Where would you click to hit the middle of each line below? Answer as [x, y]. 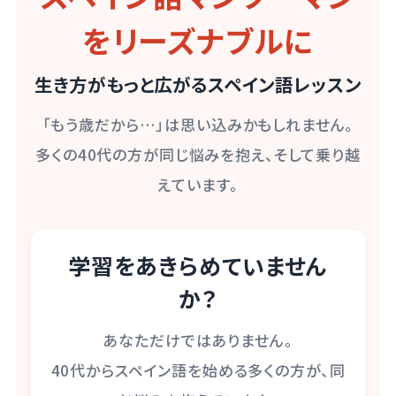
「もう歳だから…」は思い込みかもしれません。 [198, 124]
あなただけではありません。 [198, 339]
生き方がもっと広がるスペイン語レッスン [198, 84]
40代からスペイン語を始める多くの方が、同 [198, 369]
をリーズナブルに [198, 41]
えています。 [198, 184]
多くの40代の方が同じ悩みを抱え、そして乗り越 [198, 154]
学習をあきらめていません [198, 266]
